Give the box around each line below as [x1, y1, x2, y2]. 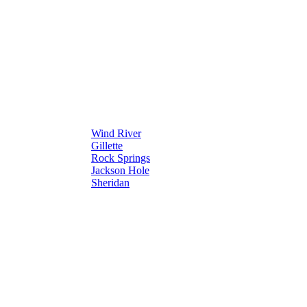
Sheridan [91, 176, 130, 188]
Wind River [91, 127, 141, 139]
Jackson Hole [91, 164, 149, 176]
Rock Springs [91, 151, 150, 164]
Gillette [91, 139, 123, 151]
